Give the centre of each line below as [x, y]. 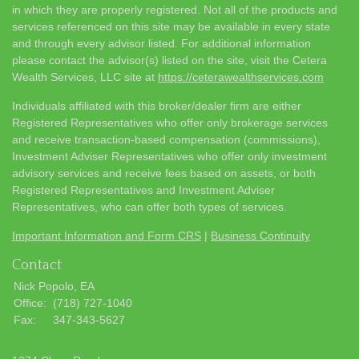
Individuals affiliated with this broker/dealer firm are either [157, 105]
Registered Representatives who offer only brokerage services [170, 122]
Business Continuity [260, 235]
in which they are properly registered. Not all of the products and [175, 9]
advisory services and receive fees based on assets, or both [164, 173]
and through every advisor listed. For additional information [161, 43]
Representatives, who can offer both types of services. [149, 206]
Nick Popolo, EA [54, 286]
